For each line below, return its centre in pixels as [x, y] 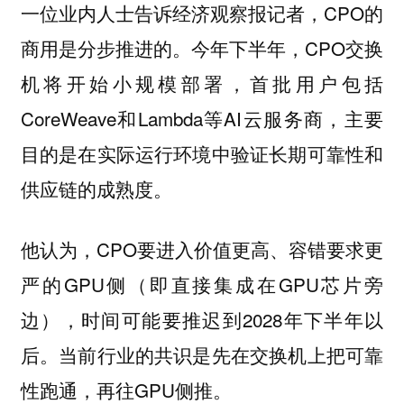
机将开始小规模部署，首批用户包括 [202, 83]
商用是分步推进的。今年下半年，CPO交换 [202, 48]
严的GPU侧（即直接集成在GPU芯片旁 [202, 284]
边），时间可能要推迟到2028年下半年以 [202, 319]
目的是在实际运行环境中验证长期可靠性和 [202, 154]
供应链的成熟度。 [96, 189]
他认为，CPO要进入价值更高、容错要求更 [202, 248]
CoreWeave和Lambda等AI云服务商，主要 [202, 119]
